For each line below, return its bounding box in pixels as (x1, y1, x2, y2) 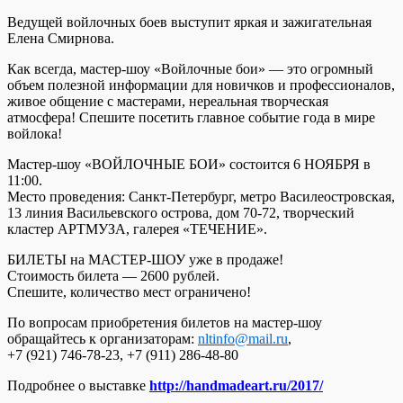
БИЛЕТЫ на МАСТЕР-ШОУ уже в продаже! (7, 251, 283, 267)
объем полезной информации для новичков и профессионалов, (7, 76, 395, 93)
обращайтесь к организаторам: (7, 330, 198, 346)
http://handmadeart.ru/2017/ (149, 377, 323, 393)
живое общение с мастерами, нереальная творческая (7, 93, 328, 109)
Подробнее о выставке (7, 377, 149, 393)
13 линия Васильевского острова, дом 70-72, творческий (7, 204, 354, 220)
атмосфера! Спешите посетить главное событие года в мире (7, 109, 375, 125)
